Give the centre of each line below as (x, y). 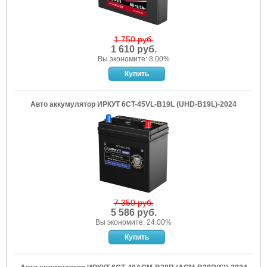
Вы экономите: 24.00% (133, 222)
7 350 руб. (133, 203)
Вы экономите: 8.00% (133, 59)
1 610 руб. (133, 49)
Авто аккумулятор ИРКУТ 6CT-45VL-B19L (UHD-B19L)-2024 (133, 104)
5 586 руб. (133, 212)
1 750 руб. (133, 39)
